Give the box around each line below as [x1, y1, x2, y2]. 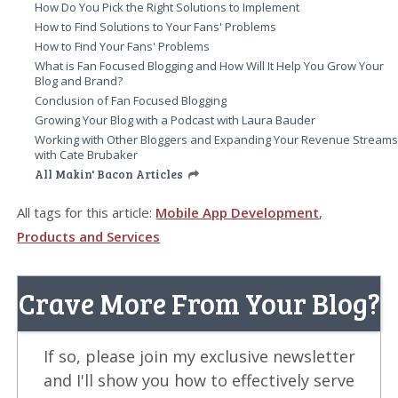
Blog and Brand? [35, 72, 123, 89]
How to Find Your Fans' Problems [35, 37, 211, 54]
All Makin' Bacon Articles [35, 165, 184, 182]
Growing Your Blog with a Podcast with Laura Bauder [35, 111, 316, 128]
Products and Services [17, 227, 161, 245]
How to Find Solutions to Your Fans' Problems [35, 18, 277, 35]
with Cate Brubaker [35, 146, 139, 163]
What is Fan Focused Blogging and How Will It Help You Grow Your [35, 57, 385, 74]
